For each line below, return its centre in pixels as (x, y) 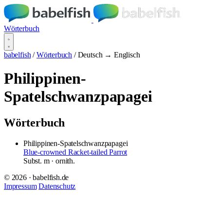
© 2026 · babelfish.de (36, 177)
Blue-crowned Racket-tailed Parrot (75, 152)
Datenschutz (57, 186)
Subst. (34, 161)
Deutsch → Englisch (109, 55)
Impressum (20, 186)
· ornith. (62, 161)
